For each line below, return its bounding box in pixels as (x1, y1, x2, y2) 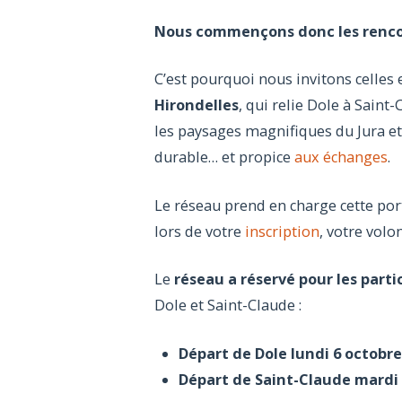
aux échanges (294, 147, 388, 168)
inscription (245, 221, 319, 241)
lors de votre (154, 221, 245, 241)
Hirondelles (154, 95, 239, 116)
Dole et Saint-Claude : (154, 295, 301, 316)
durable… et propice (154, 147, 294, 168)
